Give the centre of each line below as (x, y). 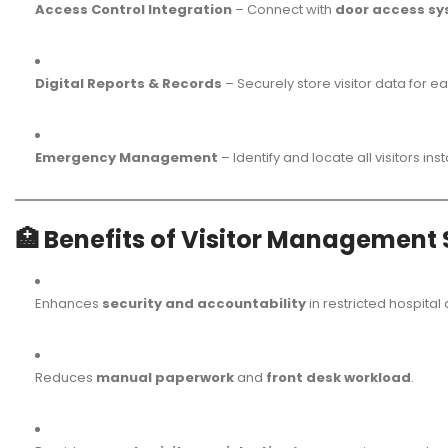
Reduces (65, 377)
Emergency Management (126, 158)
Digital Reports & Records (128, 84)
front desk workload (338, 377)
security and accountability (204, 303)
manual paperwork (165, 377)
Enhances (68, 303)
